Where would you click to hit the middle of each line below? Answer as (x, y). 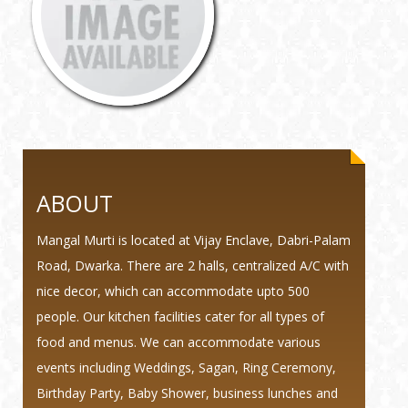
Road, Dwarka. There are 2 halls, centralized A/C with (193, 265)
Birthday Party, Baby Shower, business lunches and (187, 393)
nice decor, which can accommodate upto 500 (173, 291)
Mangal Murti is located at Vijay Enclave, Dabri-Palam (194, 240)
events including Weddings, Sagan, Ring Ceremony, (186, 367)
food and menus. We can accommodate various (178, 342)
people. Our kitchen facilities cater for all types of (180, 316)
